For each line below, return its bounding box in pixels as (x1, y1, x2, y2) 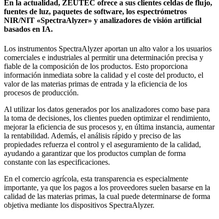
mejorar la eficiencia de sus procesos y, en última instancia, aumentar (4, 122, 215, 131)
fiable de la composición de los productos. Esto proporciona (4, 62, 188, 70)
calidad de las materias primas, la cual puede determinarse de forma (4, 192, 210, 200)
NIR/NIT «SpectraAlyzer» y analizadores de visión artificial (4, 16, 201, 25)
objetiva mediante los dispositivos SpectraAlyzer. (4, 200, 154, 209)
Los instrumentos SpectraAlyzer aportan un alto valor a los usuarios (4, 44, 212, 53)
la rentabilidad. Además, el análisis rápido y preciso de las (4, 131, 181, 140)
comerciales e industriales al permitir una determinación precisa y (4, 53, 203, 62)
